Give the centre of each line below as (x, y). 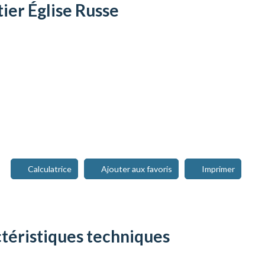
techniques (128, 236)
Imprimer (218, 169)
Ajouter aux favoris (137, 169)
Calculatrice (50, 169)
